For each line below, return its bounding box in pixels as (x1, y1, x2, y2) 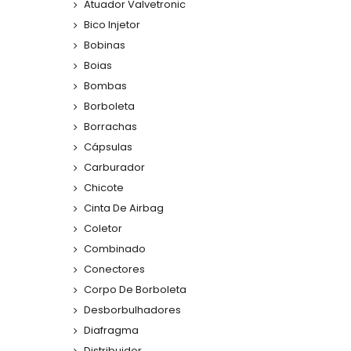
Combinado (84, 241, 146, 257)
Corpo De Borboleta (84, 282, 186, 298)
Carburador (84, 160, 145, 175)
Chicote (84, 180, 124, 196)
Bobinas (84, 38, 125, 53)
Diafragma (84, 323, 139, 338)
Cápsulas (84, 139, 132, 155)
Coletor (84, 221, 122, 237)
